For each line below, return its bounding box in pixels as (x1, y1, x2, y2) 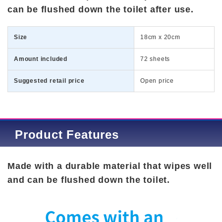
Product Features (15, 128, 119, 142)
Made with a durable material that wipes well (7, 161, 213, 171)
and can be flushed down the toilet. (7, 175, 173, 185)
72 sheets (140, 55, 170, 63)
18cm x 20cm (140, 34, 180, 41)
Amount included (14, 55, 67, 63)
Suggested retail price (14, 77, 85, 85)
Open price (140, 77, 174, 85)
